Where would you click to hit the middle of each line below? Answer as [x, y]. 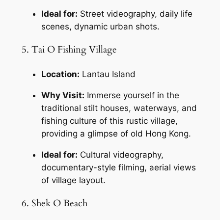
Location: [60, 74]
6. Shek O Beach [54, 204]
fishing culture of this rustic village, [109, 121]
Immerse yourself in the [132, 95]
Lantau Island [107, 74]
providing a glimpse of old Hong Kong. [116, 133]
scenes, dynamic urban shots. [100, 26]
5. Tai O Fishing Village [69, 50]
